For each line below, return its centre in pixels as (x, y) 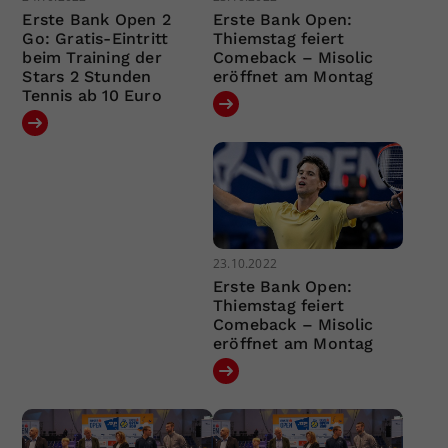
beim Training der (92, 57)
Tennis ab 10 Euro (92, 95)
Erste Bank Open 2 (96, 19)
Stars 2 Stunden (87, 76)
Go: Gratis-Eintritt (95, 38)
